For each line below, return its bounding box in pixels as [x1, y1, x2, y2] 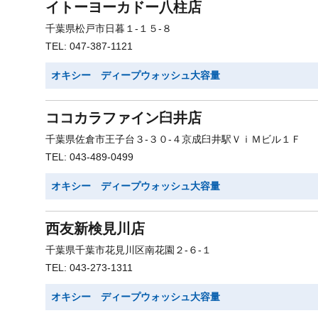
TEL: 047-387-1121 [45, 40, 133, 52]
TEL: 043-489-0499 [45, 151, 133, 163]
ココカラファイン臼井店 [45, 110, 202, 126]
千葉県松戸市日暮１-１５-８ [45, 23, 172, 34]
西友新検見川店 [45, 221, 145, 236]
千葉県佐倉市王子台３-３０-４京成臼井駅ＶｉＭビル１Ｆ [45, 133, 301, 145]
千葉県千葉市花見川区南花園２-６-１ [45, 244, 212, 256]
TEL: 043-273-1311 [45, 262, 133, 273]
